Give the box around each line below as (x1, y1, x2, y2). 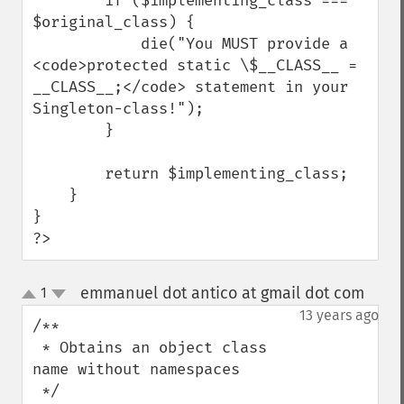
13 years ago (299, 307, 379, 324)
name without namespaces (32, 360, 240, 379)
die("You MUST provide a (32, 34, 141, 53)
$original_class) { (32, 13, 195, 32)
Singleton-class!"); (32, 99, 204, 118)
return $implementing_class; (32, 164, 105, 183)
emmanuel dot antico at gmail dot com (79, 283, 364, 303)
